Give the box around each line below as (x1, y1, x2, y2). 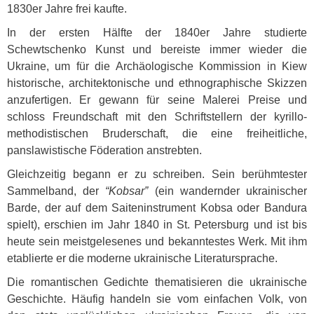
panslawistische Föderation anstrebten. (7, 144, 202, 156)
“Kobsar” (105, 185, 149, 197)
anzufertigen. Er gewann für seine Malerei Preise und (7, 94, 307, 106)
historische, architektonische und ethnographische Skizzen (7, 77, 307, 89)
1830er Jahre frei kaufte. (7, 3, 127, 15)
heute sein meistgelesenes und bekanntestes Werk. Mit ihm (7, 235, 307, 247)
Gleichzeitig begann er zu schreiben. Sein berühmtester (7, 168, 307, 180)
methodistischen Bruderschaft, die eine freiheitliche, (7, 128, 307, 139)
